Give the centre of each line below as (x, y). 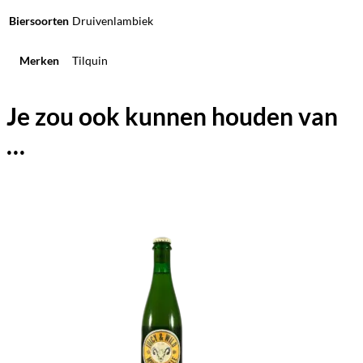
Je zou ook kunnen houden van (172, 115)
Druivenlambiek (113, 20)
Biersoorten (39, 20)
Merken (39, 60)
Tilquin (90, 60)
